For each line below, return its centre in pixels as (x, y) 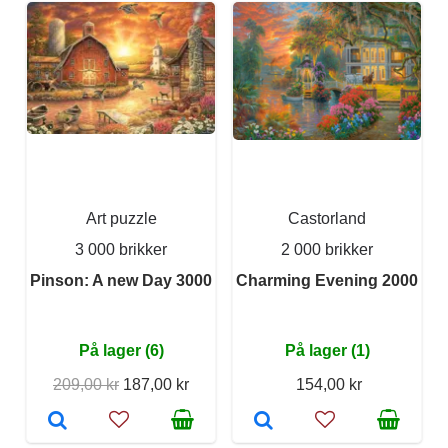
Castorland (327, 218)
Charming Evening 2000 (327, 280)
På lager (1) (327, 350)
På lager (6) (121, 350)
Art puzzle (121, 218)
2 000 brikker (327, 249)
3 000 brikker (121, 249)
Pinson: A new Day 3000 (121, 280)
